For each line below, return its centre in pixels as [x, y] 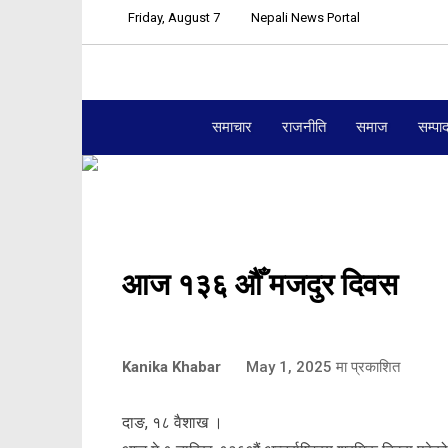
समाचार [232, 126]
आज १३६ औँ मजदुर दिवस [260, 284]
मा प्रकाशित [366, 366]
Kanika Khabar [171, 366]
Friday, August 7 [174, 17]
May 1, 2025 [289, 366]
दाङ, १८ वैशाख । [172, 422]
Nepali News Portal [305, 17]
